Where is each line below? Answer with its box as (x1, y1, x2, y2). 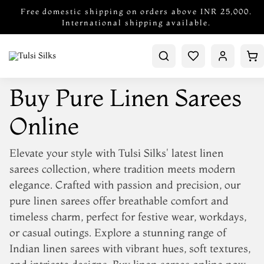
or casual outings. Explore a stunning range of (9, 226, 226, 239)
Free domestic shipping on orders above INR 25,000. (20, 6, 253, 16)
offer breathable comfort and (90, 194, 229, 207)
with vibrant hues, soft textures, (100, 242, 250, 255)
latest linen (171, 146, 224, 160)
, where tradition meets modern (87, 162, 236, 176)
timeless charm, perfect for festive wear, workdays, (9, 210, 246, 223)
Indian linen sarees (9, 242, 100, 255)
